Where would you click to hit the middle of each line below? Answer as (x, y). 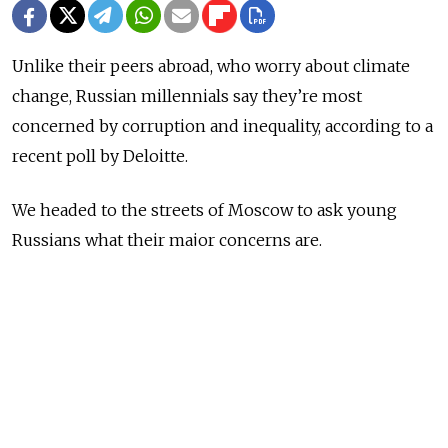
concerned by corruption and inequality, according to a (222, 125)
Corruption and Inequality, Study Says (183, 351)
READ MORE (54, 381)
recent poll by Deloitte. (100, 155)
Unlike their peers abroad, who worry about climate (211, 65)
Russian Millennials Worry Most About (186, 327)
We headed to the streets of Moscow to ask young (204, 209)
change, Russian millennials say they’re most (187, 95)
